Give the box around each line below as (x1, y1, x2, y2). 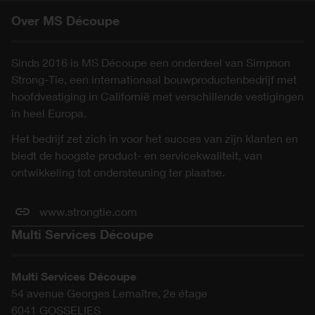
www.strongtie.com (39, 204, 137, 218)
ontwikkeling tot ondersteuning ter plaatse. (11, 165, 225, 179)
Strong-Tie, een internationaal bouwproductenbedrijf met (11, 72, 297, 86)
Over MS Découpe (11, 12, 120, 28)
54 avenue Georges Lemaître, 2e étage (11, 285, 207, 300)
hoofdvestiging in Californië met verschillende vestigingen (11, 89, 304, 103)
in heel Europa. (11, 105, 86, 120)
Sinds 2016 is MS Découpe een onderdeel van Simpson (11, 55, 290, 69)
